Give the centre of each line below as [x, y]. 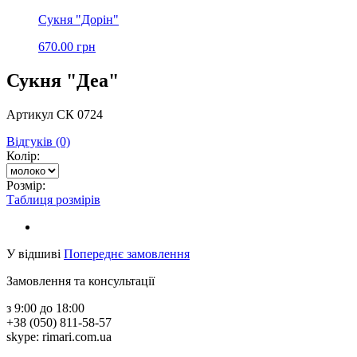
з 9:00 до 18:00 [45, 308]
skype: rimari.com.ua [59, 336]
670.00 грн [67, 47]
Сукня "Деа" [63, 80]
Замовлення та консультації [80, 280]
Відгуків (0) [38, 141]
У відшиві [33, 253]
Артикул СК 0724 [55, 114]
